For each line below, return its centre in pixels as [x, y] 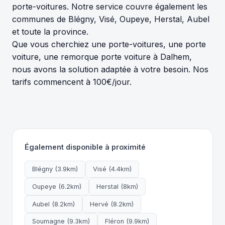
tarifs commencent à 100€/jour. [72, 82]
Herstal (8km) [117, 186]
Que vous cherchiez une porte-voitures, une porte [109, 44]
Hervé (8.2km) [112, 204]
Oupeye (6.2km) [57, 186]
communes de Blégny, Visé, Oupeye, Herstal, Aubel [111, 19]
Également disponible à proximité [85, 147]
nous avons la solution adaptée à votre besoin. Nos [110, 69]
